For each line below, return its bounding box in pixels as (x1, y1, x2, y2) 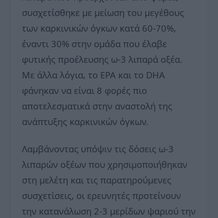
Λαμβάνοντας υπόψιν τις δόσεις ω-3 (22, 142, 174, 155)
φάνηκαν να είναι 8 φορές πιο (22, 84, 147, 96)
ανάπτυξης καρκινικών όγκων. (22, 115, 148, 127)
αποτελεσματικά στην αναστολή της (22, 99, 172, 112)
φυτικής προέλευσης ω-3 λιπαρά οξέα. (22, 53, 182, 65)
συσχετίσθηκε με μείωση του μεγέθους (22, 6, 184, 18)
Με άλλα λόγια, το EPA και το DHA (22, 68, 165, 81)
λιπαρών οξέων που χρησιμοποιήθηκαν (22, 158, 187, 170)
